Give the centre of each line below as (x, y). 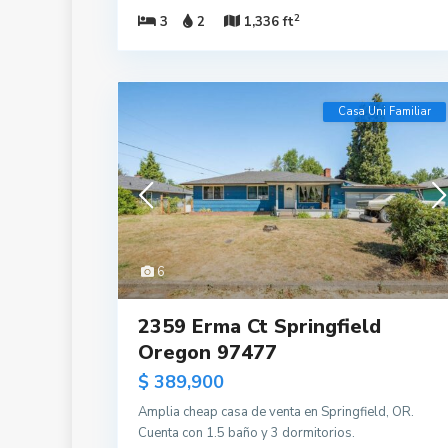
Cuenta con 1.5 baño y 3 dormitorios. (246, 433)
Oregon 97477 (207, 353)
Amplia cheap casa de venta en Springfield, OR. (276, 412)
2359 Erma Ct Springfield (259, 327)
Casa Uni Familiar (384, 111)
